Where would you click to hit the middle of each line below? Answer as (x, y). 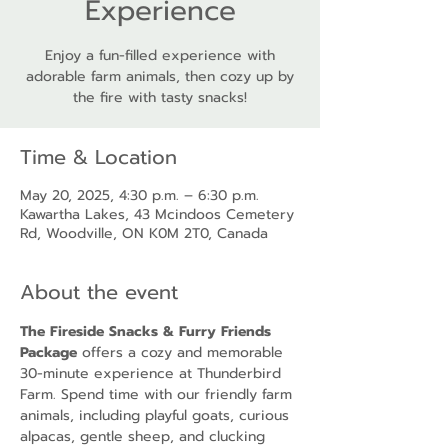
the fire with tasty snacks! (160, 97)
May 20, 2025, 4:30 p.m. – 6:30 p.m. (139, 195)
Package (48, 352)
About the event (99, 292)
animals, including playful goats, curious (157, 415)
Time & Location (98, 157)
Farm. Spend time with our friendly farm (158, 394)
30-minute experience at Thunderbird (153, 373)
